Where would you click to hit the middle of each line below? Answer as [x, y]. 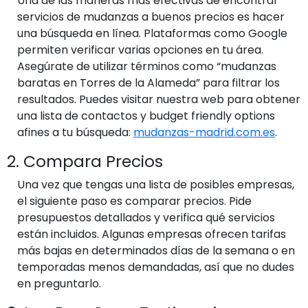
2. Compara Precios [85, 161]
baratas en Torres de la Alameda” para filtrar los [148, 82]
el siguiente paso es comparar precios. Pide [134, 201]
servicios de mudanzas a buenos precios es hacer [151, 16]
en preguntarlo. [59, 283]
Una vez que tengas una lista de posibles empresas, [156, 184]
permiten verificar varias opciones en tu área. [140, 49]
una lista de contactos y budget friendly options [146, 115]
